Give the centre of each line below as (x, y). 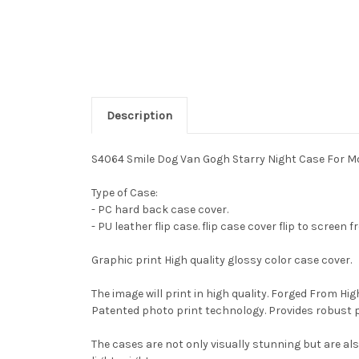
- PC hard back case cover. (160, 210)
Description (139, 116)
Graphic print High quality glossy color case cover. (222, 260)
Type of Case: (125, 193)
